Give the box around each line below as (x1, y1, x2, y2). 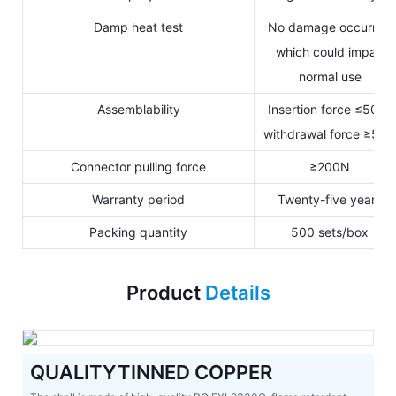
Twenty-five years (278, 191, 382, 207)
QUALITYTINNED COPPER (29, 361, 277, 385)
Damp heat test (94, 19, 183, 34)
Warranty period (92, 191, 185, 207)
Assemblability (96, 101, 180, 117)
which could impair (276, 43, 384, 59)
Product (126, 280, 205, 304)
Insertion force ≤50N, (268, 101, 392, 117)
